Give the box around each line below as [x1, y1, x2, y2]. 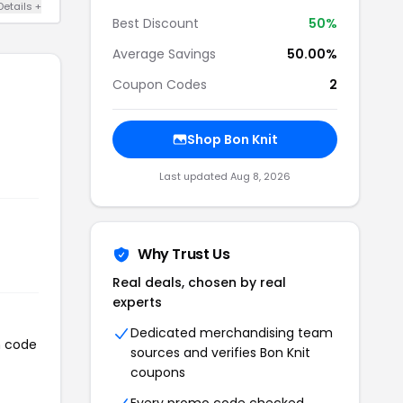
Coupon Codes [112, 76, 207, 94]
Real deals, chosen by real [112, 273, 286, 291]
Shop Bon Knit [186, 130, 278, 148]
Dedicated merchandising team [130, 324, 333, 342]
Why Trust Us [138, 244, 230, 264]
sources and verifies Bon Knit [130, 344, 310, 362]
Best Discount [112, 14, 199, 32]
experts [112, 293, 162, 311]
